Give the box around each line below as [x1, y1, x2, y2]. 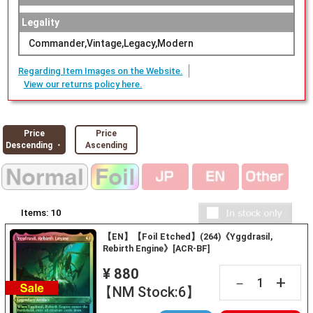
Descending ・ [6, 140, 64, 150]
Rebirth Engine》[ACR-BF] [103, 242, 211, 254]
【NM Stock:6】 [98, 284, 200, 301]
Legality [21, 17, 59, 29]
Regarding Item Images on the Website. [17, 65, 183, 76]
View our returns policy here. [23, 78, 143, 89]
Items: [20, 207, 50, 218]
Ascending [85, 140, 127, 150]
